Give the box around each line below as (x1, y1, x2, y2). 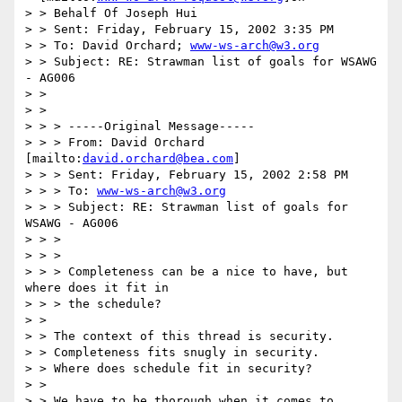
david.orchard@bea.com (83, 152, 233, 166)
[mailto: (25, 152, 83, 166)
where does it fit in (25, 281, 169, 295)
